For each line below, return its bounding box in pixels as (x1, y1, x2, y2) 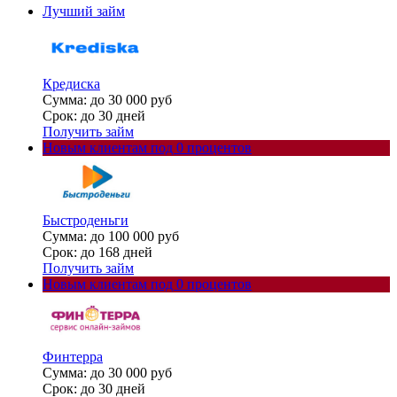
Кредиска (43, 76, 100, 92)
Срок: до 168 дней (43, 245, 152, 261)
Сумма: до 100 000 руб (43, 229, 179, 245)
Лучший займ (43, 4, 125, 19)
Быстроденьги (43, 213, 128, 229)
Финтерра (43, 349, 103, 365)
